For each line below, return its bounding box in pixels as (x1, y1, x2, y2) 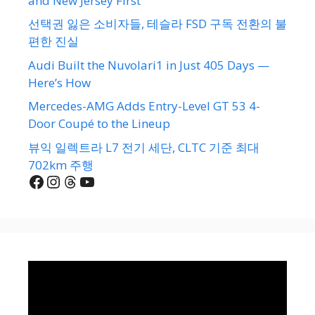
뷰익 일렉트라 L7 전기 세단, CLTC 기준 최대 (28, 139, 259, 155)
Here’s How (28, 74, 91, 91)
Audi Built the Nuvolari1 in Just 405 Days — (28, 56, 269, 73)
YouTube (78, 169, 148, 193)
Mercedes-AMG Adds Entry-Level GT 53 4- (28, 98, 260, 115)
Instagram (44, 169, 124, 193)
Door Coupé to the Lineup (28, 115, 170, 132)
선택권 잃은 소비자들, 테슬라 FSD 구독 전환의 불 (28, 15, 287, 32)
